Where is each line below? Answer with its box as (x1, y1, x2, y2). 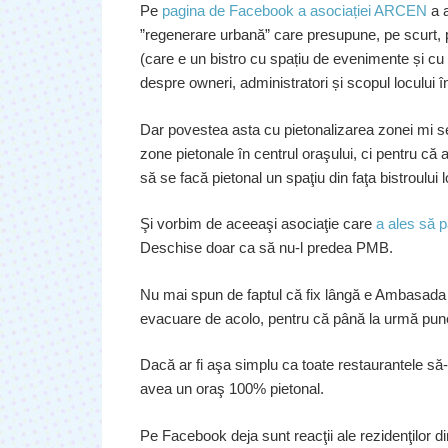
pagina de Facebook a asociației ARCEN (161, 2, 427, 20)
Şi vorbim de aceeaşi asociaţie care (139, 215, 376, 233)
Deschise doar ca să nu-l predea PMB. (139, 239, 393, 257)
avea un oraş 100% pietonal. (139, 380, 328, 398)
